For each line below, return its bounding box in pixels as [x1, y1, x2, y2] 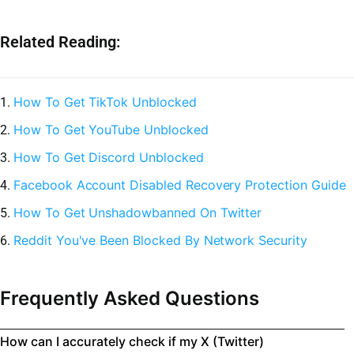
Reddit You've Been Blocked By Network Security [13, 232, 307, 248]
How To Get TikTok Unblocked [13, 93, 197, 110]
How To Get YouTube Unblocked [13, 121, 209, 137]
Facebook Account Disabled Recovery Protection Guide [13, 176, 346, 193]
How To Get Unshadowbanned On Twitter [13, 204, 262, 220]
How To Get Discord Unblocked [13, 149, 204, 165]
